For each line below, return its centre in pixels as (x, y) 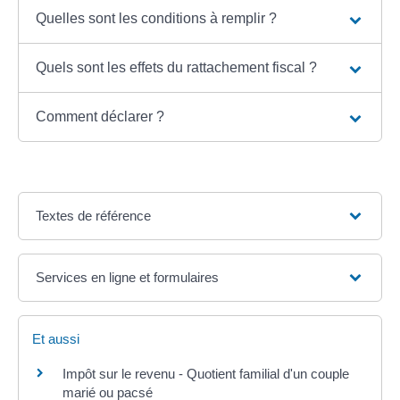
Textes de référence (94, 216)
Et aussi (56, 339)
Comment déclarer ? (100, 117)
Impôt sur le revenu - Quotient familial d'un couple (206, 374)
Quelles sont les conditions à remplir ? (157, 19)
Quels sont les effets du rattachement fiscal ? (177, 68)
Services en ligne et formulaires (128, 278)
